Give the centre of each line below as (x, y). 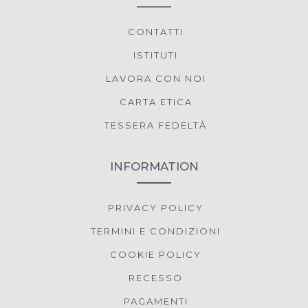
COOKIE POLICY (156, 255)
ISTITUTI (156, 55)
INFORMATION (154, 167)
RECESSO (156, 278)
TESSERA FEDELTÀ (156, 125)
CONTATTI (156, 32)
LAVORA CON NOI (156, 79)
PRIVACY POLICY (156, 208)
